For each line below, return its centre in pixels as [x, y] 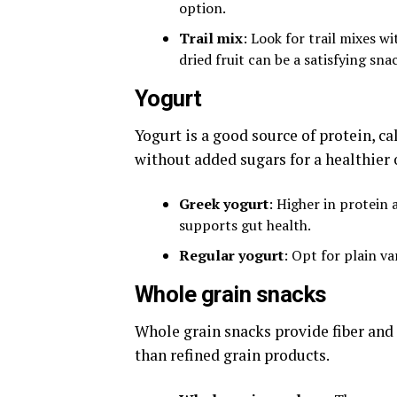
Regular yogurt [231, 256]
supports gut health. [245, 226]
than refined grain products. [232, 355]
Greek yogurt [224, 204]
